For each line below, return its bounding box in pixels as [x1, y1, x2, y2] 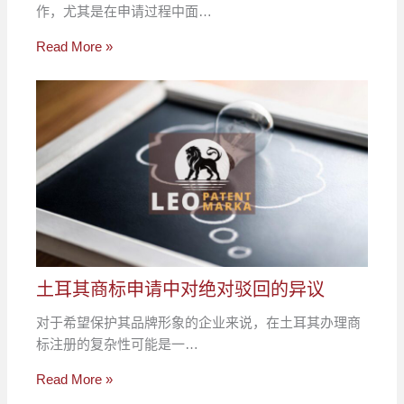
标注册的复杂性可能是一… [36, 336, 199, 353]
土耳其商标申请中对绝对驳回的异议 [36, 280, 326, 300]
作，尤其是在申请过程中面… [36, 4, 213, 20]
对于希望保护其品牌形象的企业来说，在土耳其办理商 [36, 315, 362, 331]
